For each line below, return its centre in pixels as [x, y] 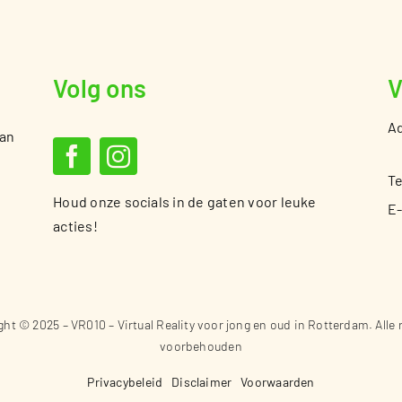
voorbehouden [201, 346]
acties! [75, 226]
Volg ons [100, 88]
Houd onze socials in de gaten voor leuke [185, 202]
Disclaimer [202, 381]
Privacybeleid [125, 381]
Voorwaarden [278, 381]
